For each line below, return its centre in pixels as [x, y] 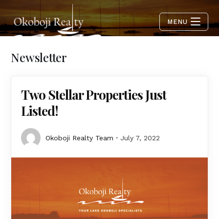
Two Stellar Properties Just [94, 95]
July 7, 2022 [140, 138]
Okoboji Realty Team [80, 138]
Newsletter [39, 57]
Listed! [40, 111]
